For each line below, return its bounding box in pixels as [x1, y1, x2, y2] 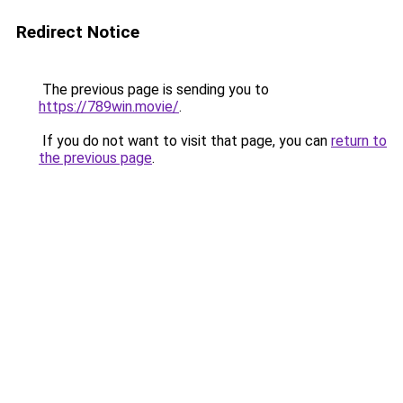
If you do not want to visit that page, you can [39, 132, 331, 149]
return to [331, 132, 387, 149]
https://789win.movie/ [39, 98, 179, 115]
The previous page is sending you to [39, 81, 269, 98]
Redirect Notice [16, 22, 139, 42]
